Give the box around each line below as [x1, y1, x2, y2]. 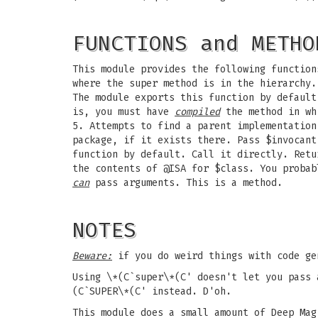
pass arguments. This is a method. [89, 177, 283, 189]
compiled [175, 106, 220, 118]
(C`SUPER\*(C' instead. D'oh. [72, 285, 231, 297]
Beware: [72, 250, 112, 262]
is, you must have [72, 106, 175, 118]
